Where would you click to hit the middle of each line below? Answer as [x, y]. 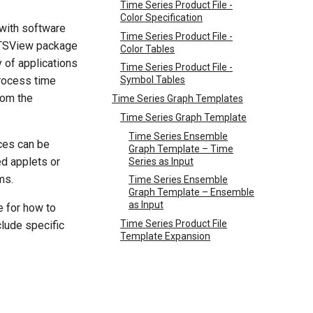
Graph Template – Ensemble [191, 192]
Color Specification [161, 17]
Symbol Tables [153, 80]
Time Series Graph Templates [177, 99]
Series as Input [161, 161]
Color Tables [147, 49]
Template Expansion [165, 236]
